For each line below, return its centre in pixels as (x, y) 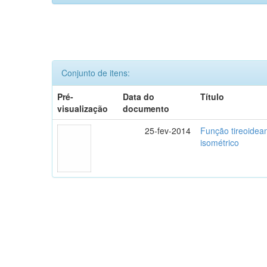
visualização (83, 108)
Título (212, 96)
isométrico (220, 142)
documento (146, 108)
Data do (139, 96)
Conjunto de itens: (96, 72)
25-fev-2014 (168, 130)
